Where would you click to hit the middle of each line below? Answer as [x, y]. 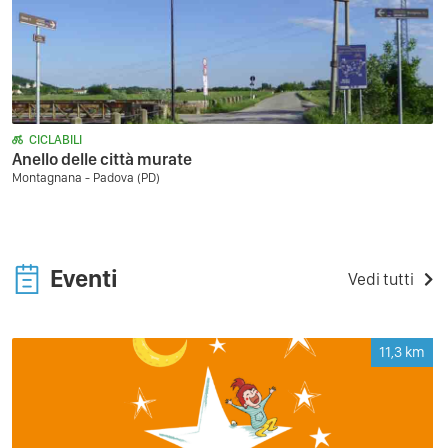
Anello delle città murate [102, 159]
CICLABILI [55, 139]
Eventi [84, 278]
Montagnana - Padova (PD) [86, 177]
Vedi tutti [381, 278]
